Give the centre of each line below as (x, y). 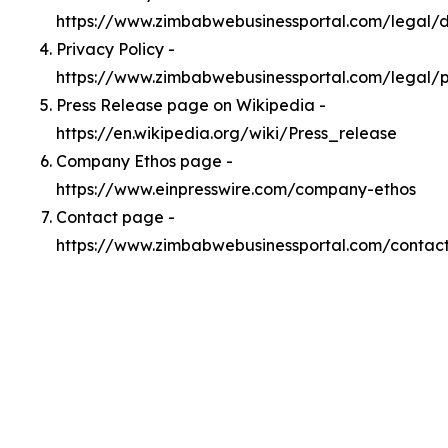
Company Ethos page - (144, 161)
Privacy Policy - (115, 49)
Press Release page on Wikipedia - (191, 105)
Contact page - (115, 217)
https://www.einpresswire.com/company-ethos (236, 189)
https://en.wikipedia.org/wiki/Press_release (226, 133)
